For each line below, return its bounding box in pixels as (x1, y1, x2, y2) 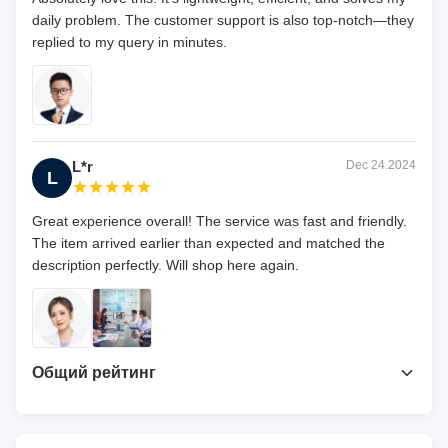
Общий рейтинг (32, 364, 156, 382)
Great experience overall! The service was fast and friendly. (32, 213, 407, 230)
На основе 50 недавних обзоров (87, 418, 280, 434)
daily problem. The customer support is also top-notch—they (32, 12, 414, 29)
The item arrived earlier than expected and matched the (32, 235, 385, 252)
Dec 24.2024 (346, 158, 416, 173)
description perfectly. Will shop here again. (32, 257, 299, 274)
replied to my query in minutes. (32, 34, 227, 51)
